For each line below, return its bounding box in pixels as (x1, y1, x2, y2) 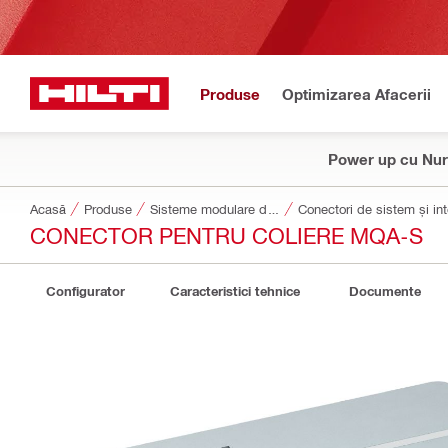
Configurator (45, 283, 125, 299)
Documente (349, 283, 421, 299)
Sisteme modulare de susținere (267, 201, 280, 216)
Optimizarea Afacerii (282, 84, 431, 103)
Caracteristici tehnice (170, 283, 300, 299)
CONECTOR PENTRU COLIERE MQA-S (30, 221, 423, 248)
